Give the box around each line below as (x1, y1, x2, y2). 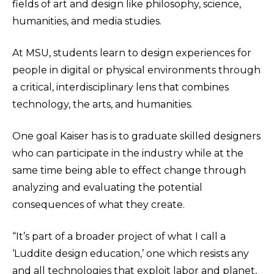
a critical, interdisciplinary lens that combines (12, 81, 229, 93)
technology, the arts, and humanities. (12, 98, 193, 110)
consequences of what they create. (12, 199, 185, 210)
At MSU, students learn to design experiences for (12, 47, 251, 59)
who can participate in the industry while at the (12, 147, 243, 159)
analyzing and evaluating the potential (12, 182, 202, 193)
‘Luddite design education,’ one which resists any (12, 248, 249, 259)
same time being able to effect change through (12, 165, 246, 176)
